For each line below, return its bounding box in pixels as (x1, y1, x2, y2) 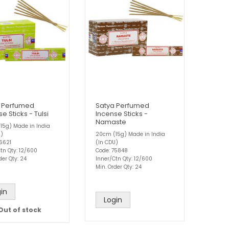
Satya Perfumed (96, 100, 149, 110)
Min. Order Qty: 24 (96, 163, 142, 171)
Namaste (96, 117, 126, 127)
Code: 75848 (96, 146, 128, 154)
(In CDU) (96, 138, 118, 146)
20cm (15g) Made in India (96, 130, 165, 138)
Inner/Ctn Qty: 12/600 (96, 154, 152, 163)
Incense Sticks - (96, 108, 148, 119)
